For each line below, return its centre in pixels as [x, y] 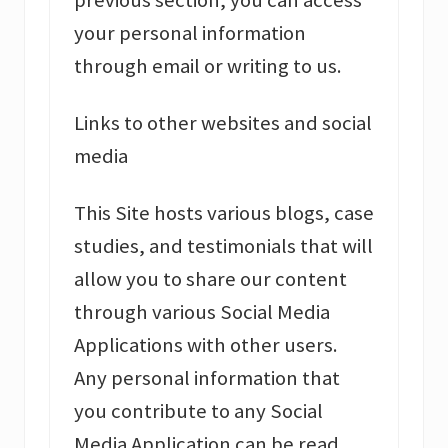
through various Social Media [202, 312]
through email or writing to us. [208, 66]
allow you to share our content [210, 279]
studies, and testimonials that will [223, 246]
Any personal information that [207, 378]
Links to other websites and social [223, 123]
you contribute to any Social [198, 411]
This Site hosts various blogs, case [224, 213]
